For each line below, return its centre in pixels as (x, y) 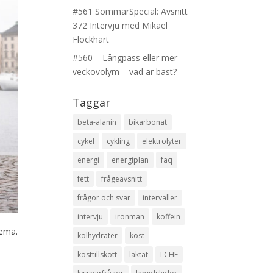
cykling (119, 141)
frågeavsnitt (122, 179)
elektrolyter (162, 141)
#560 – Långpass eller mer (125, 58)
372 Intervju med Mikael (120, 25)
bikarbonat (148, 122)
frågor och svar (104, 198)
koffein (169, 217)
